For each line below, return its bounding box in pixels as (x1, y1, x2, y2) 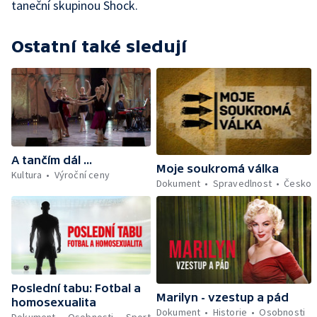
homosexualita (11, 296, 96, 309)
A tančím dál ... (11, 153, 92, 166)
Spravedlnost (212, 177, 272, 190)
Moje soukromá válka (156, 162, 279, 175)
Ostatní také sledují (11, 37, 187, 56)
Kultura (11, 168, 42, 181)
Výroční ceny (54, 168, 110, 181)
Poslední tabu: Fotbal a (11, 282, 141, 295)
